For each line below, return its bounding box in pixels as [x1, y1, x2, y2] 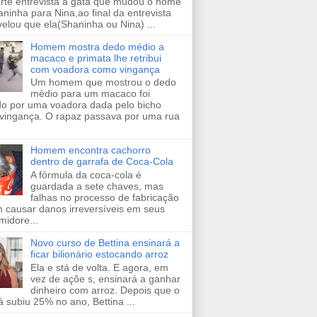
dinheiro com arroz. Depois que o [30, 284, 180, 296]
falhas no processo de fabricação [30, 192, 179, 204]
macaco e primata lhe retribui [30, 52, 161, 64]
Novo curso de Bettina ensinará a [30, 237, 180, 249]
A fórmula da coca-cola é [30, 169, 142, 181]
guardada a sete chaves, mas [30, 180, 163, 192]
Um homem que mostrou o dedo [30, 76, 176, 88]
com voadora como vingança [30, 63, 160, 75]
